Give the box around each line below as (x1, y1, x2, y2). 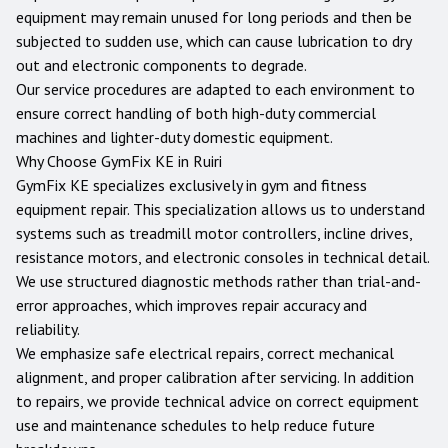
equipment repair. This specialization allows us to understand (16, 199, 425, 219)
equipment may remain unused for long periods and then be (16, 7, 412, 27)
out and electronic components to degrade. (16, 55, 307, 75)
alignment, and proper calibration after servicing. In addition (16, 367, 414, 387)
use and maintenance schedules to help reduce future (16, 415, 375, 435)
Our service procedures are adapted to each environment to (16, 79, 415, 99)
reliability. (16, 319, 80, 339)
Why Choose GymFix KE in (16, 151, 193, 171)
